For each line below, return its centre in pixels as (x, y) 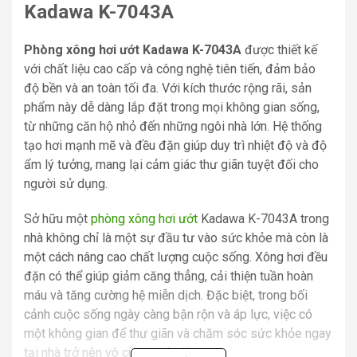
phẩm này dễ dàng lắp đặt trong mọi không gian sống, (172, 107)
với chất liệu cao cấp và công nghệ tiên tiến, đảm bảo (170, 69)
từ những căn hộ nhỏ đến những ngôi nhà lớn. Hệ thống (173, 126)
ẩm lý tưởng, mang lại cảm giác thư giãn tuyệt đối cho (171, 164)
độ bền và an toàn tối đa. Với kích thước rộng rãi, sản (168, 88)
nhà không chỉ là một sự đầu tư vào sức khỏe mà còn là (176, 237)
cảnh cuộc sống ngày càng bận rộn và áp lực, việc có (168, 314)
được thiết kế (279, 49)
